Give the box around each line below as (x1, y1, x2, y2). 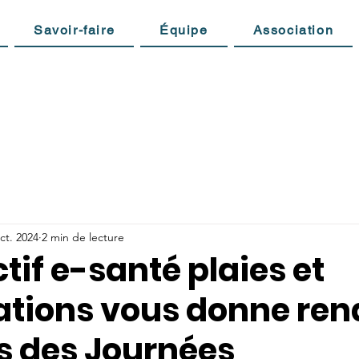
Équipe (159, 22, 208, 38)
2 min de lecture (42, 229, 124, 244)
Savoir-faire (34, 22, 115, 38)
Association (252, 22, 334, 38)
